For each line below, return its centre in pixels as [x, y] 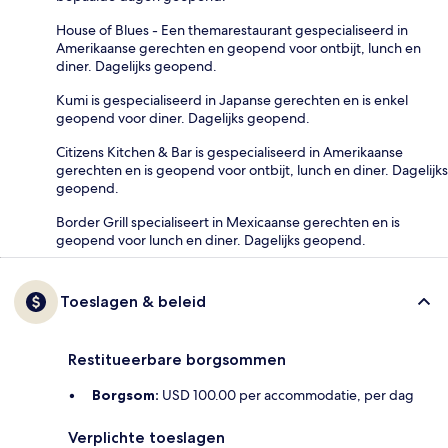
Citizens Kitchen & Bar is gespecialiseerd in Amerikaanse [229, 151]
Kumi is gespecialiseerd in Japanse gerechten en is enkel [232, 99]
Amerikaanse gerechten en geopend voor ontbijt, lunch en [238, 47]
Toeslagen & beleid [133, 301]
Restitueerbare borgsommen [177, 359]
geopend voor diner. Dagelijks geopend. [183, 117]
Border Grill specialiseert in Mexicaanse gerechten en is [228, 221]
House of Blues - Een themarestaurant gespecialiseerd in [232, 29]
